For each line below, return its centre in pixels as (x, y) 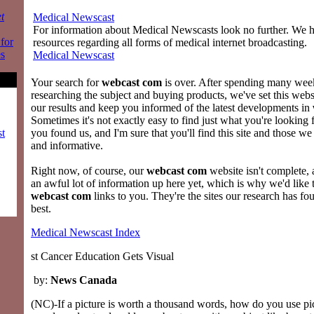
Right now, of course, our (89, 171)
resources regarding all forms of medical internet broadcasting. (170, 43)
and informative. (67, 146)
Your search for (66, 83)
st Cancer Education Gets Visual (102, 257)
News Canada (84, 280)
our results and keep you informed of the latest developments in (172, 108)
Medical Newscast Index (86, 233)
